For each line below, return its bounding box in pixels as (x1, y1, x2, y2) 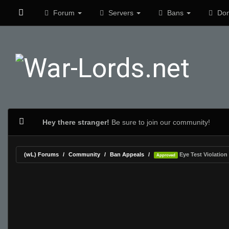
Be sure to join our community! (109, 118, 210, 126)
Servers (106, 9, 135, 17)
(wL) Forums (24, 151, 59, 157)
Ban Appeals (110, 151, 144, 157)
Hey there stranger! (42, 118, 109, 126)
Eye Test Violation (177, 151, 227, 157)
